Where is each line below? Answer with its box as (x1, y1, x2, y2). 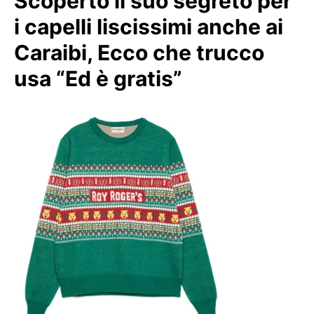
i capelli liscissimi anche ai (14, 14, 283, 39)
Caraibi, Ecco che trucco (14, 40, 264, 65)
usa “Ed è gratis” (14, 66, 182, 91)
